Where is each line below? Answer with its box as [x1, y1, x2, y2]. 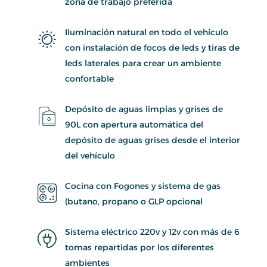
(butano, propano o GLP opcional [64, 195, 203, 207]
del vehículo [64, 150, 115, 161]
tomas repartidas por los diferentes [64, 241, 214, 253]
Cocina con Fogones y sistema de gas [64, 180, 221, 191]
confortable [64, 73, 114, 84]
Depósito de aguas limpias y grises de [64, 103, 223, 114]
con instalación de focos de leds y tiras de [64, 42, 240, 53]
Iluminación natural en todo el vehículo [64, 26, 228, 38]
